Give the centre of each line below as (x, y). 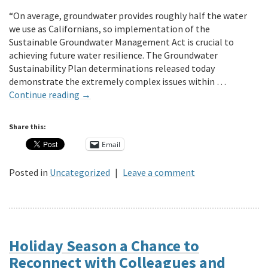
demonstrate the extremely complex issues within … (118, 82)
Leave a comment (159, 173)
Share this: (28, 127)
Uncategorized (80, 173)
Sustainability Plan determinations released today (112, 68)
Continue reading (45, 95)
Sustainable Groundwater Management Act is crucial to (121, 42)
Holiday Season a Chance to (104, 246)
